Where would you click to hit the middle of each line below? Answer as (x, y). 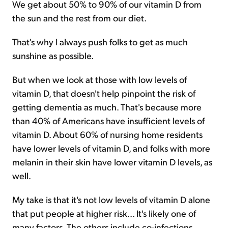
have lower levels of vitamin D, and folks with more (111, 148)
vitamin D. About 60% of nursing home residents (107, 134)
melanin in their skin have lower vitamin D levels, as (112, 162)
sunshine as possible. (53, 55)
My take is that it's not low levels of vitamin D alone (111, 199)
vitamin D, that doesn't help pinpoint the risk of (104, 93)
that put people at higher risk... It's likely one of (104, 213)
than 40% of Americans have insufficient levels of (108, 120)
